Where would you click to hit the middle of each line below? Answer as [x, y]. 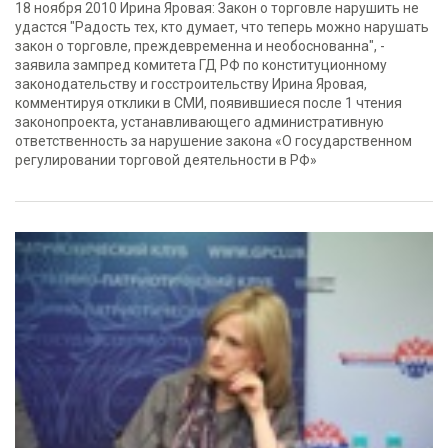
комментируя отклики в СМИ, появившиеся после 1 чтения [208, 103]
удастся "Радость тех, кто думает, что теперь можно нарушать [222, 27]
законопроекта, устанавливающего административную [199, 122]
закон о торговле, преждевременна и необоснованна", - [200, 46]
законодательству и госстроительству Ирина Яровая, [191, 84]
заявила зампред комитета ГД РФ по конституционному [201, 65]
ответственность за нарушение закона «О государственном [213, 141]
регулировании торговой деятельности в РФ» [166, 160]
